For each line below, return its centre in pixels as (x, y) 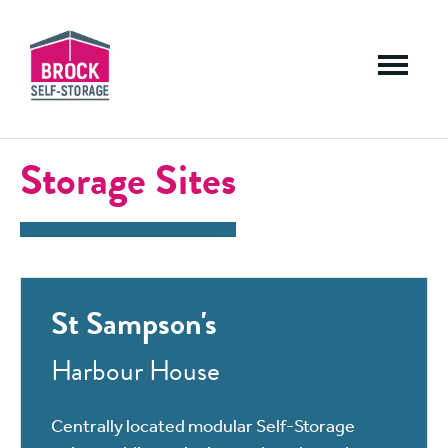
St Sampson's (134, 324)
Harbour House (135, 371)
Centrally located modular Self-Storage (203, 425)
